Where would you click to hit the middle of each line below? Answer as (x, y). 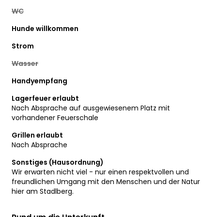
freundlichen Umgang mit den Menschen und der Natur (106, 181)
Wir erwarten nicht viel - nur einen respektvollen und (100, 172)
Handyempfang (39, 81)
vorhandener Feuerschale (55, 117)
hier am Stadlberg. (43, 191)
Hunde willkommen (45, 28)
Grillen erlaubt (37, 135)
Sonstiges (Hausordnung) (58, 162)
